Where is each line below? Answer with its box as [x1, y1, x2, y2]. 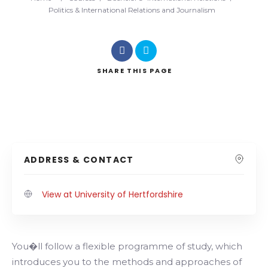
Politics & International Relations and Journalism [48, 5, 215, 14]
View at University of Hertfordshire [42, 188, 183, 200]
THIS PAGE [127, 66, 172, 75]
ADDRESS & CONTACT [24, 154, 134, 166]
